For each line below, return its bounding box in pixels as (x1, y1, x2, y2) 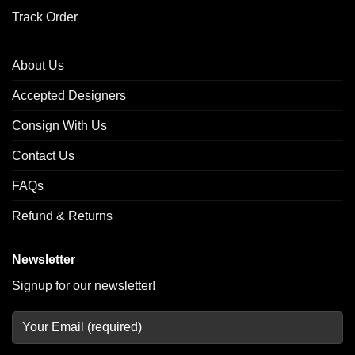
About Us (12, 58, 64, 72)
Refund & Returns (12, 208, 113, 223)
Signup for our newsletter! (12, 278, 155, 292)
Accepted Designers (12, 88, 126, 102)
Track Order (12, 10, 78, 24)
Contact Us (12, 148, 74, 162)
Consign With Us (12, 118, 107, 132)
